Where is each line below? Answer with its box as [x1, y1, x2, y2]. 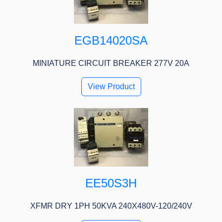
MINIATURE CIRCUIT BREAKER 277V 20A [33, 59, 189, 68]
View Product [87, 82, 135, 91]
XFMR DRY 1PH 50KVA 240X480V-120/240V [30, 202, 192, 211]
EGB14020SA [74, 34, 148, 48]
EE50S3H [85, 176, 137, 190]
